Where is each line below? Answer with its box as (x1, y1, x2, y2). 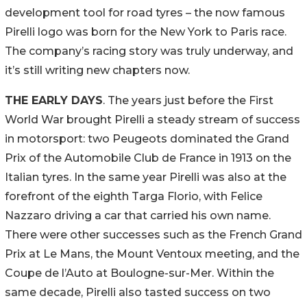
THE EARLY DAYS (5, 93, 103, 107)
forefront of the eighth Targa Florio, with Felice (5, 189, 262, 203)
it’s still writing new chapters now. (5, 63, 190, 77)
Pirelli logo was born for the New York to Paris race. (5, 25, 286, 38)
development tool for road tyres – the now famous (5, 5, 285, 19)
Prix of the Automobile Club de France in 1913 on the (5, 151, 291, 164)
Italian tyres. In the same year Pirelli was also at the (5, 170, 286, 184)
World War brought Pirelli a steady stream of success (5, 112, 300, 126)
